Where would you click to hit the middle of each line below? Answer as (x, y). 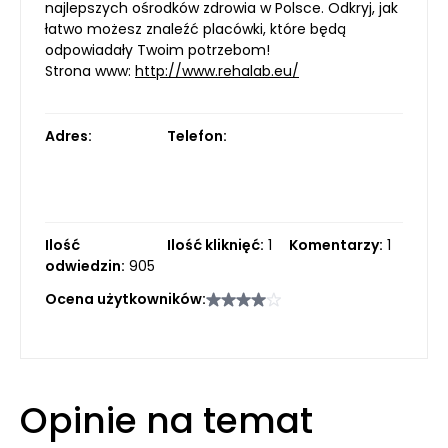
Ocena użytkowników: (125, 299)
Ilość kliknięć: (215, 245)
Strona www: (90, 71)
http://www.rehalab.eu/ (217, 71)
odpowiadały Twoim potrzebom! (157, 50)
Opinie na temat (166, 420)
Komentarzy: (336, 245)
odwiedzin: (85, 266)
